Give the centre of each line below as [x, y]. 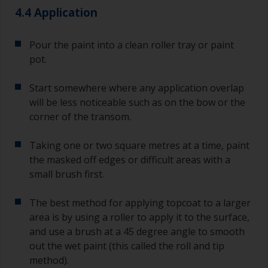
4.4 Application [56, 12]
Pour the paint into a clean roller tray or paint [132, 45]
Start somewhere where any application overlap [137, 88]
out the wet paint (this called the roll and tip [127, 246]
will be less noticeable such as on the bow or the [137, 102]
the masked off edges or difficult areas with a [130, 159]
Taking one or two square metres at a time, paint [139, 145]
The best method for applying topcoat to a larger [140, 202]
